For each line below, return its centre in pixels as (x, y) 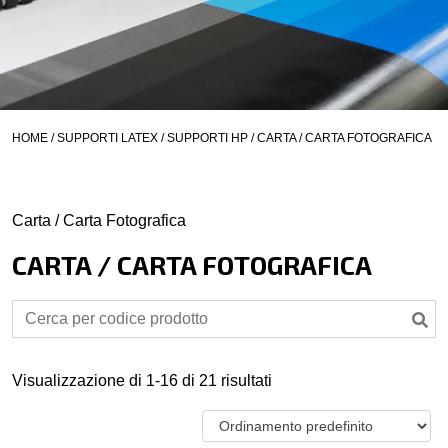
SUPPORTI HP (207, 138)
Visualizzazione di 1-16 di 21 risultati (142, 380)
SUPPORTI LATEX (107, 138)
